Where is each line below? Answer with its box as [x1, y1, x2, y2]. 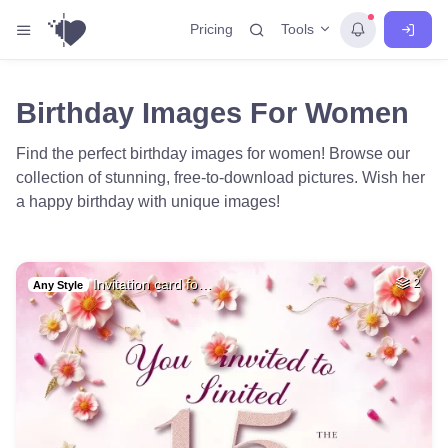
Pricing [190, 21, 233, 37]
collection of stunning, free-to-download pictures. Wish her [16, 169, 425, 186]
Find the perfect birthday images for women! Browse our [16, 145, 410, 162]
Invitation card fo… [92, 276, 212, 292]
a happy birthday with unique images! [16, 193, 280, 210]
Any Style [33, 278, 84, 291]
